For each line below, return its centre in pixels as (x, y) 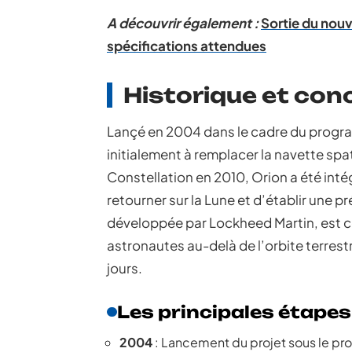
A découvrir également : (183, 23)
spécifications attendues (187, 46)
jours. (125, 268)
